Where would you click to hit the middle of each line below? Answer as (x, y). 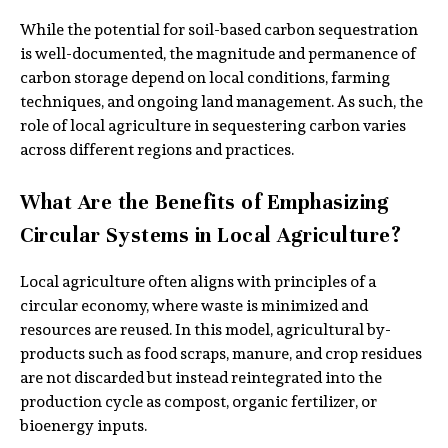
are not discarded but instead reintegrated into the (201, 378)
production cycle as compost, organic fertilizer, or (198, 402)
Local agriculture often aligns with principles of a (198, 282)
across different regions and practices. (157, 150)
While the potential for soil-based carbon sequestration (219, 30)
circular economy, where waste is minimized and (194, 306)
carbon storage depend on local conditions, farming (205, 78)
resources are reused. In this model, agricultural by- (205, 330)
